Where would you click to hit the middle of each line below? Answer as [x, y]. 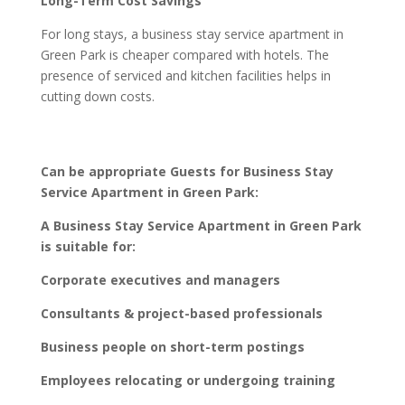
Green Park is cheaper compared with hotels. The [184, 54]
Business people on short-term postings [172, 346]
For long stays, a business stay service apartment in [192, 33]
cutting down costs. [97, 96]
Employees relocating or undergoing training [188, 380]
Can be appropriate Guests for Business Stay [187, 171]
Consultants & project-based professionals [181, 313]
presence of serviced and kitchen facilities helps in [185, 75]
